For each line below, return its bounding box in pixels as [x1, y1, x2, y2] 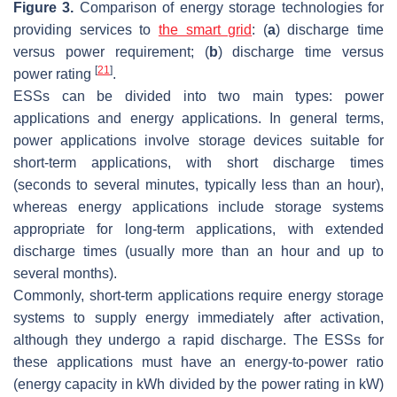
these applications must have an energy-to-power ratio [13, 354, 384, 370]
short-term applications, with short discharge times [13, 155, 384, 171]
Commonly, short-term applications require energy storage [13, 288, 384, 304]
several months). [13, 266, 117, 282]
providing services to [13, 22, 159, 38]
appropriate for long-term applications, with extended [13, 222, 384, 237]
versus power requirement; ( [13, 44, 209, 60]
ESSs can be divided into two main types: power [13, 89, 384, 105]
